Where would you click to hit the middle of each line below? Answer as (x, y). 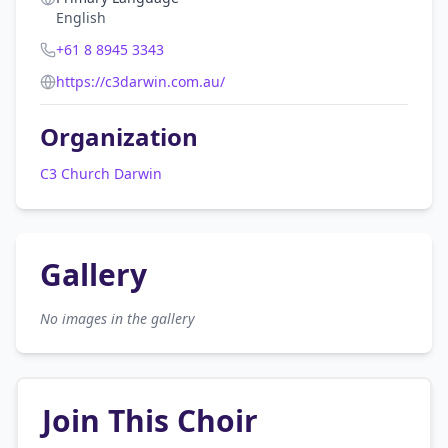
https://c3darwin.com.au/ (140, 81)
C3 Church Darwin (101, 173)
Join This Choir (150, 420)
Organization (119, 136)
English (81, 17)
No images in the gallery (117, 318)
